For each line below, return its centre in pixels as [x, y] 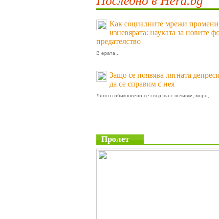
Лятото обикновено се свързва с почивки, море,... [155, 96]
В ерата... [108, 53]
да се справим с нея [142, 84]
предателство [119, 41]
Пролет [115, 139]
